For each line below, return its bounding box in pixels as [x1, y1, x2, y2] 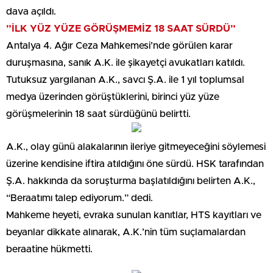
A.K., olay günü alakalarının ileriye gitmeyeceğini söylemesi [6, 141, 266, 152]
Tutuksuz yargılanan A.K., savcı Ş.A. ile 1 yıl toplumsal [6, 74, 244, 85]
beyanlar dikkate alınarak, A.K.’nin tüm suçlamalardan [6, 227, 246, 237]
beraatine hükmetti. [6, 244, 93, 254]
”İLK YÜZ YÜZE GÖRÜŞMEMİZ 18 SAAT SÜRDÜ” [6, 23, 236, 34]
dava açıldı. [6, 6, 56, 16]
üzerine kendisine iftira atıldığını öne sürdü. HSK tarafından [6, 158, 264, 169]
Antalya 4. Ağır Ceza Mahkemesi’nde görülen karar [6, 40, 233, 51]
